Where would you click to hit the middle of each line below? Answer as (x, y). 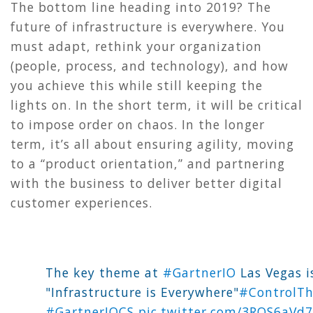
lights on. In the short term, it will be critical (156, 105)
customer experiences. (81, 203)
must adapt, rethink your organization (136, 46)
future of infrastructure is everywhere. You (148, 27)
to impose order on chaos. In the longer (138, 125)
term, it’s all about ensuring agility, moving (152, 144)
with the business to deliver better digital (146, 183)
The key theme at (104, 273)
